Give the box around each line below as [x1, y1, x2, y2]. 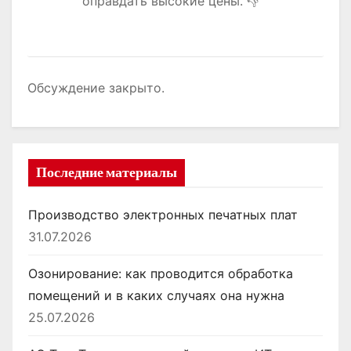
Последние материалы [36, 163, 177, 181]
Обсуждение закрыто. [27, 79, 165, 96]
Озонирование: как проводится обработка [28, 265, 293, 281]
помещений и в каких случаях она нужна [28, 287, 284, 303]
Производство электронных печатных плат [28, 206, 298, 223]
